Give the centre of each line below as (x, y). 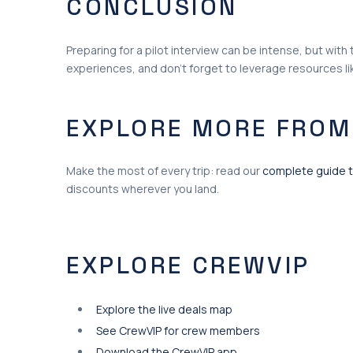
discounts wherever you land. (143, 189)
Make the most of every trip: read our (164, 171)
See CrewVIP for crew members (178, 331)
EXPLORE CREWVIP (188, 265)
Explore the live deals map (164, 309)
